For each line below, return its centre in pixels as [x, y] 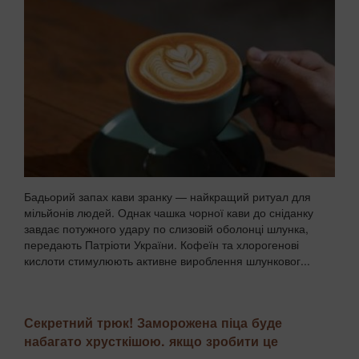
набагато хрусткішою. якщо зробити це [151, 341]
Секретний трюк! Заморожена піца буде [153, 322]
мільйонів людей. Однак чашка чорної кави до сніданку [169, 212]
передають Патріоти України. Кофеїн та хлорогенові [161, 244]
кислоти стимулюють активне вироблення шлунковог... [167, 260]
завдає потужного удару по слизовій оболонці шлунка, [166, 228]
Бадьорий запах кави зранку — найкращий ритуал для [167, 196]
